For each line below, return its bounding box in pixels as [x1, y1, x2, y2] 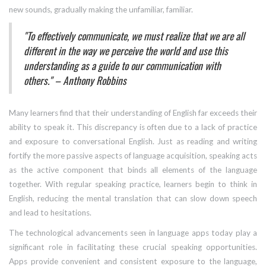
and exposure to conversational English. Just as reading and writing [9, 137, 257, 147]
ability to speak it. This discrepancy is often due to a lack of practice [9, 122, 257, 132]
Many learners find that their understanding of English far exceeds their [9, 108, 257, 118]
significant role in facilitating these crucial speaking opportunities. [9, 242, 257, 252]
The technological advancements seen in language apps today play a [9, 228, 257, 238]
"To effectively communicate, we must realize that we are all [24, 28, 245, 44]
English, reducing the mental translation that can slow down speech [9, 194, 257, 204]
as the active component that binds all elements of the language [9, 165, 257, 175]
